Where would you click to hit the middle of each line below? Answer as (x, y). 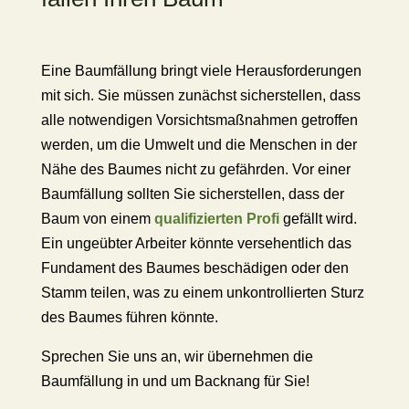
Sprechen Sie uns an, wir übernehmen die (177, 357)
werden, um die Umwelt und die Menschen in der (199, 145)
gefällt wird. (320, 219)
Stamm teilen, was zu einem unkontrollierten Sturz (202, 293)
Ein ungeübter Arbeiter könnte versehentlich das (196, 243)
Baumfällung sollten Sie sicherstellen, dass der (192, 194)
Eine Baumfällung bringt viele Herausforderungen (201, 71)
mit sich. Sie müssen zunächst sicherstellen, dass (200, 95)
